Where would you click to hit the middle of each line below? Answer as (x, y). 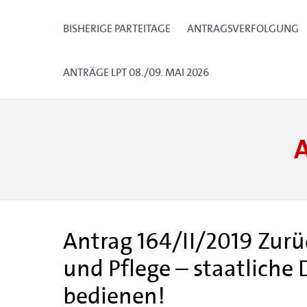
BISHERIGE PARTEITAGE (117, 28)
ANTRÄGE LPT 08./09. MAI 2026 (136, 72)
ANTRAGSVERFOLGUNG (243, 28)
